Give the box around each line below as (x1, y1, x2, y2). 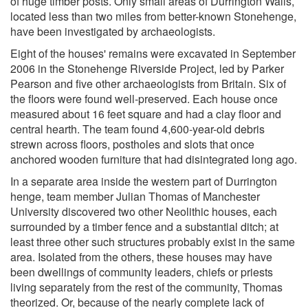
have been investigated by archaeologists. (10, 23, 215, 39)
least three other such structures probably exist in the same (10, 233, 295, 250)
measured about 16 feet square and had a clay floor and (10, 105, 281, 122)
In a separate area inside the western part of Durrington (10, 173, 277, 189)
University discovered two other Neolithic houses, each (10, 203, 277, 219)
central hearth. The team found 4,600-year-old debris (10, 120, 265, 137)
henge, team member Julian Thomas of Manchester (10, 188, 260, 204)
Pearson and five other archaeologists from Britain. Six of (10, 75, 286, 91)
